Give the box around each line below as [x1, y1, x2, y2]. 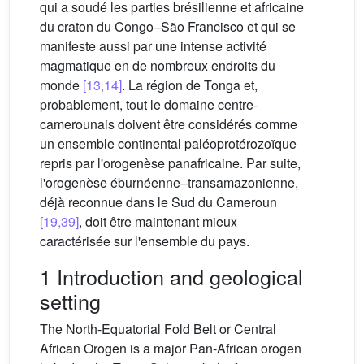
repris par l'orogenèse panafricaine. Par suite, [40, 153, 301, 172]
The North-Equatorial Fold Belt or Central [40, 318, 276, 338]
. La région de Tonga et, [122, 75, 258, 94]
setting [40, 285, 101, 315]
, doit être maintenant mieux [79, 211, 237, 231]
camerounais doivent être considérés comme [40, 114, 297, 133]
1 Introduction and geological [40, 261, 303, 291]
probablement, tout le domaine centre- [40, 94, 258, 114]
